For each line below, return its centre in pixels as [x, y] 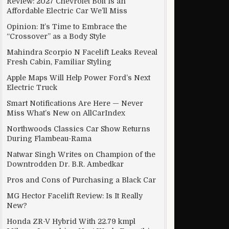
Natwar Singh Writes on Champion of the [81, 154]
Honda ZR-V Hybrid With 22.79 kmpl [71, 221]
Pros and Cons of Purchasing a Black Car [81, 180]
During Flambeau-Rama [49, 139]
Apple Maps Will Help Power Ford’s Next [78, 78]
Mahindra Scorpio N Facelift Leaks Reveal [82, 52]
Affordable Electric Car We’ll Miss [67, 11]
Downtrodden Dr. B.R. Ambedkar [65, 164]
